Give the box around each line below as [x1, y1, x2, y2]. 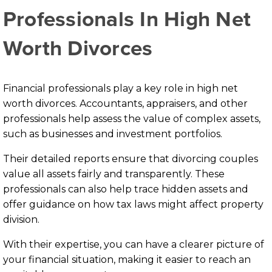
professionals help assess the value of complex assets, [3, 113, 260, 125]
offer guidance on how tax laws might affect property [3, 199, 263, 211]
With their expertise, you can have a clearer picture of [3, 239, 264, 251]
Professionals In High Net [3, 3, 251, 35]
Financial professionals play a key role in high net [3, 83, 238, 95]
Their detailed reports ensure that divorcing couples [3, 153, 258, 165]
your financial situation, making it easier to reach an [3, 254, 251, 266]
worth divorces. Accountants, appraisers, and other [3, 98, 248, 110]
